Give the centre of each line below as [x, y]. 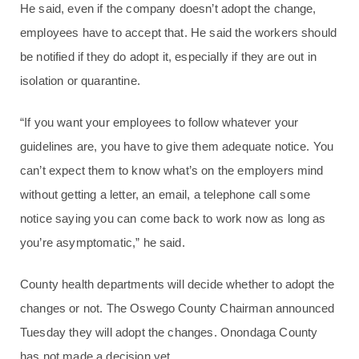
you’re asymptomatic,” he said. [103, 243]
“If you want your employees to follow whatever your [159, 123]
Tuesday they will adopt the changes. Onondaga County [169, 333]
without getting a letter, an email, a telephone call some [165, 195]
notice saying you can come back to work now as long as [173, 219]
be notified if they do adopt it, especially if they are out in [168, 57]
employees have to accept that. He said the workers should [179, 33]
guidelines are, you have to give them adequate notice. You [177, 147]
